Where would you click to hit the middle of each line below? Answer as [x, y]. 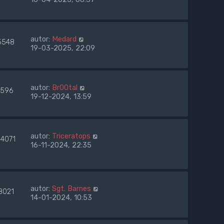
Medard [64, 39]
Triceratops [71, 136]
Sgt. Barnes [71, 189]
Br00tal [65, 88]
